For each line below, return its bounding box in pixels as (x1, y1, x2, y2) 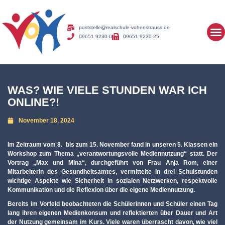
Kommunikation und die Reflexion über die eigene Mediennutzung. (8, 186, 195, 194)
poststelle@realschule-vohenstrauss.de (78, 25, 170, 31)
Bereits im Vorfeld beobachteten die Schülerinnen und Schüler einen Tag (8, 200, 217, 208)
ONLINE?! (8, 96, 59, 109)
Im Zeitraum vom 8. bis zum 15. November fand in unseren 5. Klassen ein (8, 141, 217, 149)
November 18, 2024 (19, 117, 74, 125)
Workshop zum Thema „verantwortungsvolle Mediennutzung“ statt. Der (8, 150, 217, 158)
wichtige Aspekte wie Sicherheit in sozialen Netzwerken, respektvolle (8, 177, 217, 185)
